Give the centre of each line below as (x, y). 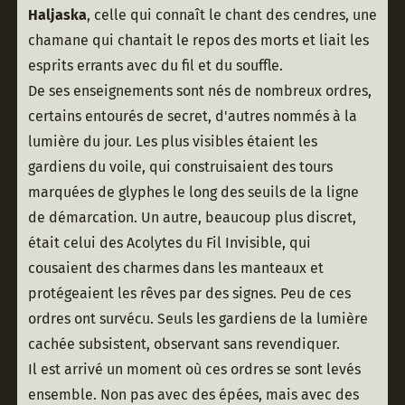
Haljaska (57, 15)
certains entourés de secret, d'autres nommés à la (192, 117)
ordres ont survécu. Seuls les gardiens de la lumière (198, 319)
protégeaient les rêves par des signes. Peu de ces (189, 294)
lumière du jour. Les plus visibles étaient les (172, 142)
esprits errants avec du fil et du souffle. (155, 66)
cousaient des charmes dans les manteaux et (175, 268)
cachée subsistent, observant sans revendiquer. (184, 344)
